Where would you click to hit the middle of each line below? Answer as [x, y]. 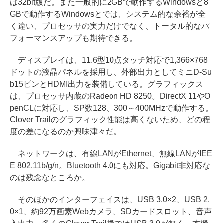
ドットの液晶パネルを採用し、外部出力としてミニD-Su [111, 72]
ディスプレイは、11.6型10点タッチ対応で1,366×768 [109, 60]
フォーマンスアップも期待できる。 [74, 38]
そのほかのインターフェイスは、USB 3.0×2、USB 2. [110, 199]
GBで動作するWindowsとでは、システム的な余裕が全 [108, 14]
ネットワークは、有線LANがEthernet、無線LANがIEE [111, 154]
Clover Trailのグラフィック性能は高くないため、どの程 [110, 120]
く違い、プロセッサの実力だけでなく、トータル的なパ [110, 26]
